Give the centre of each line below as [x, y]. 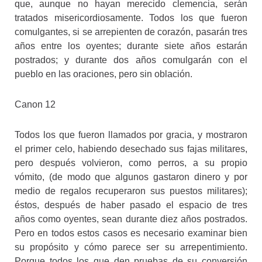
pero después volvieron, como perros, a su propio [131, 163]
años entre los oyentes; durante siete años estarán [131, 46]
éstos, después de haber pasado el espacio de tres [131, 205]
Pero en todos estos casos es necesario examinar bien [131, 233]
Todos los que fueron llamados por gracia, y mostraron [131, 135]
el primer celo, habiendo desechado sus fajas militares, [131, 149]
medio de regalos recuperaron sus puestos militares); [131, 191]
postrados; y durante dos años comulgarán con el [131, 60]
